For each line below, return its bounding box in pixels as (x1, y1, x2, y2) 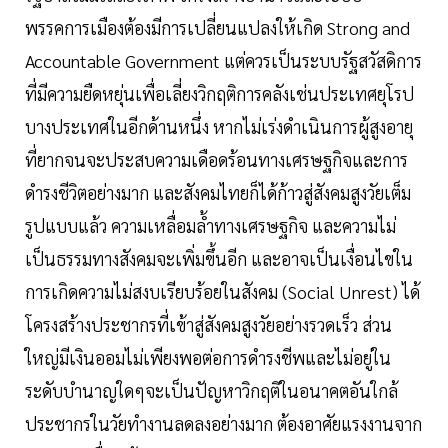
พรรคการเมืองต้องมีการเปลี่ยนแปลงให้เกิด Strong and (25, 16, 410, 40)
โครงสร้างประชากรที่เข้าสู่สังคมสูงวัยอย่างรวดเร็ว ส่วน (25, 313, 392, 337)
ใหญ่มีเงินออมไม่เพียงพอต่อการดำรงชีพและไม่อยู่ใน (25, 346, 391, 370)
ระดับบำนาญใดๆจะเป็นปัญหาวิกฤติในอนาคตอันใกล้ (25, 379, 398, 403)
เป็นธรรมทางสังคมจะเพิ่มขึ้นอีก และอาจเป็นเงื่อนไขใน (25, 247, 413, 271)
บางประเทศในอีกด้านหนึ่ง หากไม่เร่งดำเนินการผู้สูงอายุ (25, 115, 413, 139)
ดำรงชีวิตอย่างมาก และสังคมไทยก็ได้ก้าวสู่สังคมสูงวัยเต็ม (25, 181, 411, 205)
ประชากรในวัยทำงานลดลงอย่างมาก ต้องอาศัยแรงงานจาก (25, 412, 422, 436)
